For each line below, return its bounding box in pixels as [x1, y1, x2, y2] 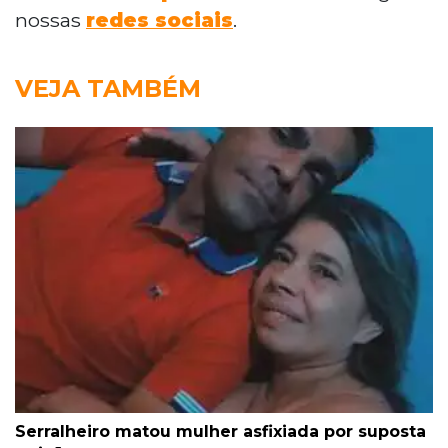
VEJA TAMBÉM [15, 73, 201, 103]
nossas [15, 7, 86, 32]
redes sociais [86, 7, 233, 32]
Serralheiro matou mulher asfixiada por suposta [15, 421, 426, 441]
